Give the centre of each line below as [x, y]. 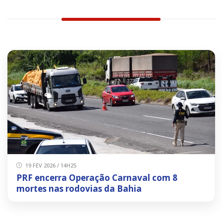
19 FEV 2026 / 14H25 [50, 165]
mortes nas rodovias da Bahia [79, 188]
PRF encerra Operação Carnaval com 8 [97, 177]
